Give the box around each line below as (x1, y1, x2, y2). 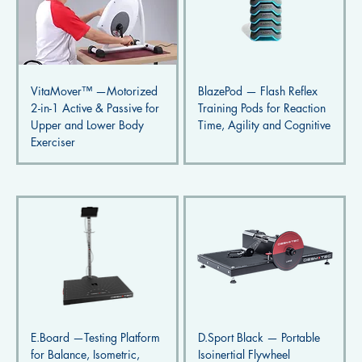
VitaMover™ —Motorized (30, 83, 158, 99)
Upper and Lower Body (30, 117, 144, 133)
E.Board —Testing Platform (30, 330, 160, 346)
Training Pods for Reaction (197, 100, 326, 116)
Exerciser (30, 134, 75, 150)
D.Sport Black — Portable (197, 330, 320, 346)
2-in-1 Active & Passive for (30, 100, 159, 116)
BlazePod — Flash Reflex (197, 83, 318, 99)
